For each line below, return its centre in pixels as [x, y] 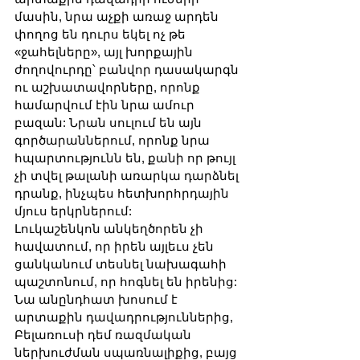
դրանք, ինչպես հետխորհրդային [123, 193]
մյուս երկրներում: [73, 211]
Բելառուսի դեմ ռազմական [104, 334]
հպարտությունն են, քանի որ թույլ [127, 157]
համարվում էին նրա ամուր [106, 104]
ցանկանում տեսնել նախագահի [122, 264]
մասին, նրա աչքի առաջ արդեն [118, 16]
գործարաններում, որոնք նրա [114, 140]
